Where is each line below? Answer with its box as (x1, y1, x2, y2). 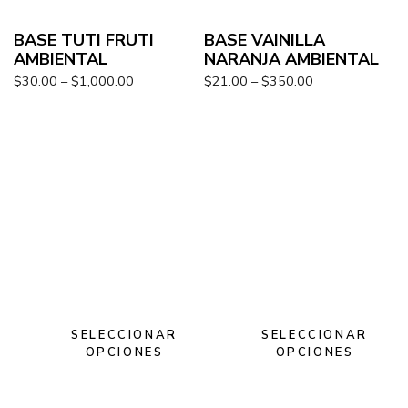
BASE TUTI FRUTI (14, 29, 154, 52)
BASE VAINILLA (204, 29, 325, 52)
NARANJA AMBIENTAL (204, 48, 379, 71)
